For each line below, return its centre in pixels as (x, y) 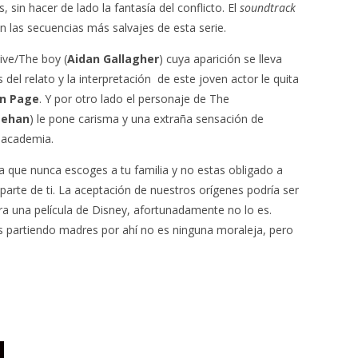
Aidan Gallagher (113, 59)
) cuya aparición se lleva (221, 59)
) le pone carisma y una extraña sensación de (147, 119)
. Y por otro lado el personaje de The (134, 99)
